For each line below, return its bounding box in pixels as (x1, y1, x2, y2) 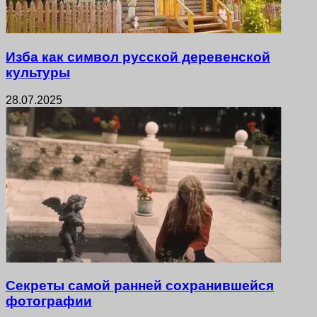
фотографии (6, 294, 92, 309)
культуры (6, 64, 70, 80)
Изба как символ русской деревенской (6, 49, 270, 64)
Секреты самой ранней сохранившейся (6, 278, 274, 294)
